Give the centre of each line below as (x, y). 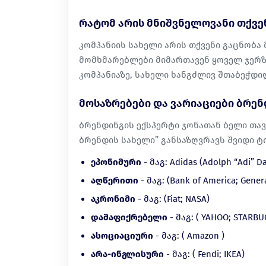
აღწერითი (115, 181)
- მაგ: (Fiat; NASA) (172, 199)
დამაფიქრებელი (129, 218)
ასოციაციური (122, 236)
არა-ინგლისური (127, 254)
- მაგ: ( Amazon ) (189, 236)
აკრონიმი (113, 199)
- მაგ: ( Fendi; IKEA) (204, 254)
